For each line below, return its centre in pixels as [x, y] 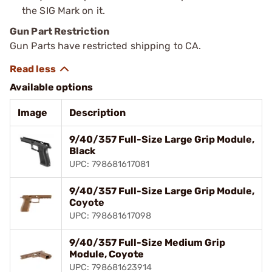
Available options [51, 87]
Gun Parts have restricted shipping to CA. [106, 46]
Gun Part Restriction [59, 31]
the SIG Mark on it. [63, 10]
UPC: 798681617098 [110, 216]
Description [97, 112]
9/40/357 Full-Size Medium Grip [147, 242]
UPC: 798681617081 [109, 164]
